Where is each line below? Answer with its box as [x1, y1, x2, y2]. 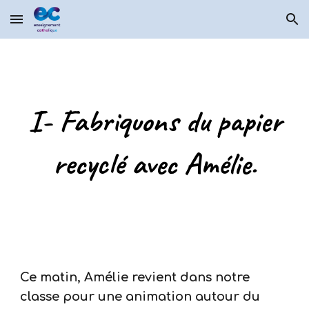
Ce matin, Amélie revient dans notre [20, 270, 250, 284]
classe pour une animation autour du [20, 290, 261, 303]
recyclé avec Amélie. [52, 143, 257, 183]
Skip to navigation [212, 19, 298, 32]
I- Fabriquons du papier [28, 101, 281, 141]
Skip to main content [11, 19, 109, 32]
